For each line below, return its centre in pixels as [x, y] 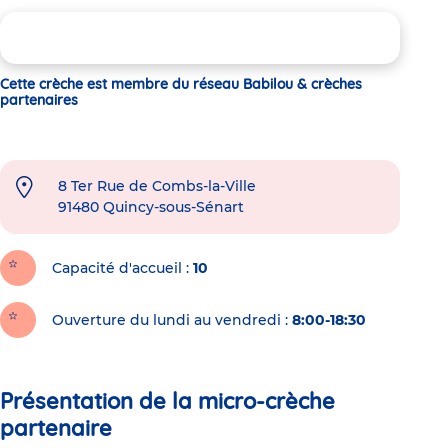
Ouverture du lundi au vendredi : [170, 319]
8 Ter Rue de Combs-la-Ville [157, 185]
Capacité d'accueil [117, 267]
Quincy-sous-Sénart [173, 206]
